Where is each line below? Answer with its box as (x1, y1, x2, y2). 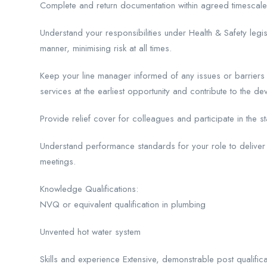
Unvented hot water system (40, 225, 141, 238)
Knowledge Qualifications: (40, 182, 138, 195)
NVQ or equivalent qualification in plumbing (40, 198, 206, 211)
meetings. (40, 155, 76, 168)
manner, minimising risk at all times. (40, 42, 172, 55)
